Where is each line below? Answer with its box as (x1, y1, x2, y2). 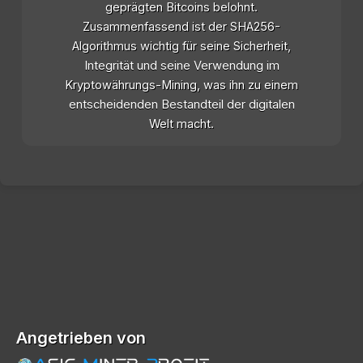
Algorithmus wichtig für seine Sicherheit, (72, 39, 291, 54)
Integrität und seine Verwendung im (83, 58, 280, 74)
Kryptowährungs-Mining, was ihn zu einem (65, 78, 298, 93)
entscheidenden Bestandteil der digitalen (68, 97, 295, 113)
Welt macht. (149, 117, 214, 132)
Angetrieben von (16, 328, 146, 348)
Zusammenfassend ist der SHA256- (83, 19, 280, 35)
